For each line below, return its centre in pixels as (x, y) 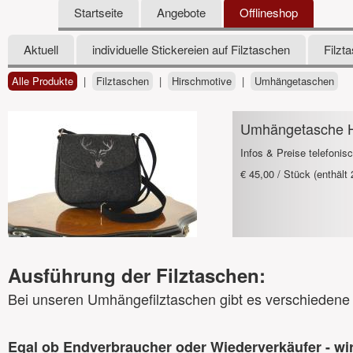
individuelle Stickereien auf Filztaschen (191, 49)
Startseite (98, 12)
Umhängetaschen (294, 81)
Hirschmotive (202, 81)
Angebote (181, 12)
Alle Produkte (43, 81)
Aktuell (41, 49)
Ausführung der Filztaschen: (137, 275)
